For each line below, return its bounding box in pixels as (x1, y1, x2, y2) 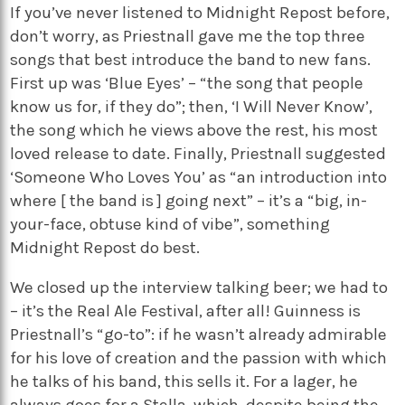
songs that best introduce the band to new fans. (10, 49, 372, 70)
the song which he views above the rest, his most (10, 119, 379, 140)
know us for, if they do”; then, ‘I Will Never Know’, (10, 96, 373, 117)
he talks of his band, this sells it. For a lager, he (10, 372, 359, 392)
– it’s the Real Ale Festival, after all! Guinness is (10, 301, 362, 322)
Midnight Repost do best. (10, 237, 204, 258)
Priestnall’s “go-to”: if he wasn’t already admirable (10, 325, 388, 345)
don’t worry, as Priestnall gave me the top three (10, 25, 366, 46)
